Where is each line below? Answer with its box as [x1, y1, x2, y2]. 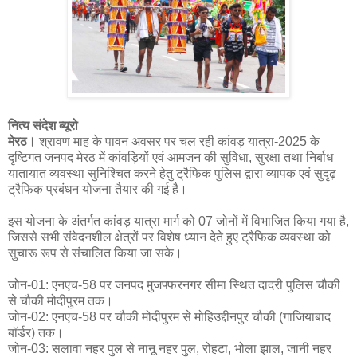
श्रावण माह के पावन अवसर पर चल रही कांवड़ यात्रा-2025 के [39, 134, 320, 148]
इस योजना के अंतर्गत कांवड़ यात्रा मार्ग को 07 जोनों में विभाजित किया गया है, [8, 214, 349, 228]
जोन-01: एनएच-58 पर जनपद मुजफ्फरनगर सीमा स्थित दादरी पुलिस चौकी [8, 277, 340, 292]
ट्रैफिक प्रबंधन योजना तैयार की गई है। [8, 182, 187, 196]
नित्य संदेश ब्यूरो [8, 118, 81, 132]
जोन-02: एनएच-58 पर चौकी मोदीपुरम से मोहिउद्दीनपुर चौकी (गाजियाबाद [8, 309, 331, 324]
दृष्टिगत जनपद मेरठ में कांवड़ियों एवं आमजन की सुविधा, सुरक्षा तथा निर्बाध [8, 150, 333, 164]
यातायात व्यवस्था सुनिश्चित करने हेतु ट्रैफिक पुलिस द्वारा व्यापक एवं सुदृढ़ [8, 166, 336, 180]
